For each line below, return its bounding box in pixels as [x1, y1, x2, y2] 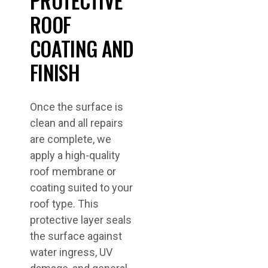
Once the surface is [30, 100, 123, 114]
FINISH [30, 57, 80, 88]
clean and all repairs [30, 117, 123, 130]
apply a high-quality [30, 149, 120, 162]
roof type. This [30, 197, 99, 211]
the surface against [30, 230, 122, 243]
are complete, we [30, 133, 111, 146]
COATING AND [30, 33, 134, 64]
